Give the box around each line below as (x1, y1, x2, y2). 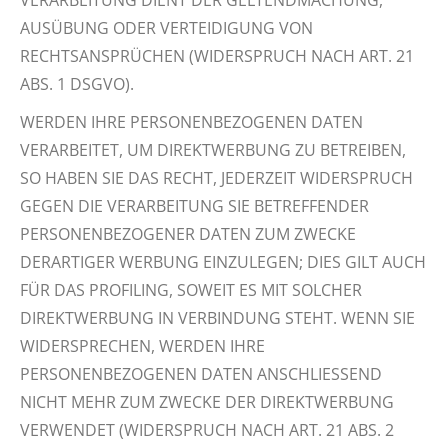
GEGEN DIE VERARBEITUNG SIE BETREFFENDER (20, 195, 369, 217)
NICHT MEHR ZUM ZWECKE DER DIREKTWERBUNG (20, 391, 394, 413)
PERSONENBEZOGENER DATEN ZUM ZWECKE (20, 223, 356, 245)
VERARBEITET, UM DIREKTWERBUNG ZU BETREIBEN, (20, 139, 406, 161)
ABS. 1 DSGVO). (20, 73, 134, 95)
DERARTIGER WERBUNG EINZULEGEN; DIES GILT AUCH (20, 251, 426, 273)
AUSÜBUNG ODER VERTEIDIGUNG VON (20, 17, 313, 39)
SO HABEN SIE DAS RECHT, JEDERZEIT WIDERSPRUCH (20, 167, 413, 189)
